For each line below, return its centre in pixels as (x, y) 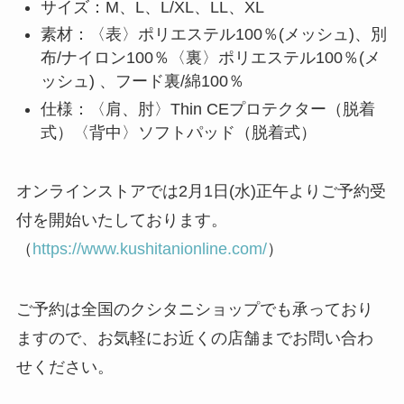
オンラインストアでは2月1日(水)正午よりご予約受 (201, 191)
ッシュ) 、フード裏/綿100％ (142, 82)
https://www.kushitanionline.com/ (149, 248)
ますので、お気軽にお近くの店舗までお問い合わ (194, 339)
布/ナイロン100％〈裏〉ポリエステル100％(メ (210, 58)
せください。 (64, 367)
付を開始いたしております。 (121, 220)
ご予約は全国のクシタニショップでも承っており (194, 310)
